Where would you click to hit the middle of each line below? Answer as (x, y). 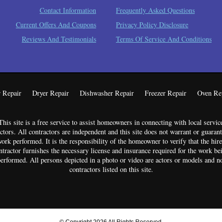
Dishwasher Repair (107, 93)
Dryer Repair (50, 93)
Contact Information (68, 10)
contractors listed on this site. (111, 169)
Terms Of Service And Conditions (164, 39)
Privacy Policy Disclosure (152, 25)
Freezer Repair (165, 93)
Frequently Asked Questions (155, 10)
